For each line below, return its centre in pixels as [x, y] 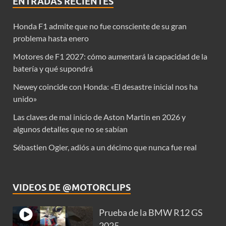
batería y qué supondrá [53, 68]
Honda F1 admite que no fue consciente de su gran [100, 26]
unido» [25, 98]
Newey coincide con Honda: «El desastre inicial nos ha [105, 86]
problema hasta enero [51, 38]
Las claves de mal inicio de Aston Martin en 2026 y [99, 117]
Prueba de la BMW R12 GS [151, 212]
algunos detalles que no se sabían [70, 129]
